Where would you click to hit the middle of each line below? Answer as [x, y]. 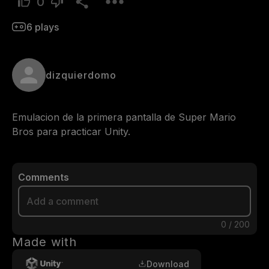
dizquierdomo [81, 75]
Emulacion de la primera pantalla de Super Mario [124, 117]
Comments [44, 177]
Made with [44, 242]
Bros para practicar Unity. [71, 131]
